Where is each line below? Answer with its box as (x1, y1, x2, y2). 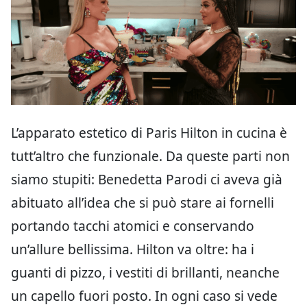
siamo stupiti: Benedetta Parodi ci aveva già (11, 169, 282, 188)
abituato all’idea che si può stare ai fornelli (11, 193, 274, 212)
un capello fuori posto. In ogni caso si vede (11, 286, 278, 305)
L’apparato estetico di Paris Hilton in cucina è (11, 123, 287, 142)
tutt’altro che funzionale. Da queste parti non (11, 146, 290, 165)
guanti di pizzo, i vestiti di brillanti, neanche (11, 262, 280, 282)
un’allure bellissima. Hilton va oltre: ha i (11, 239, 254, 258)
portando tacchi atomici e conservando (11, 216, 254, 235)
